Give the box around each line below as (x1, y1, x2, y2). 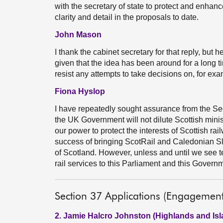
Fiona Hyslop (55, 87, 105, 96)
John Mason (55, 30, 102, 39)
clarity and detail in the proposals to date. (55, 13, 199, 21)
